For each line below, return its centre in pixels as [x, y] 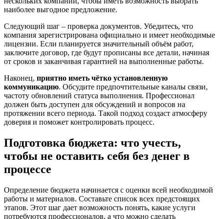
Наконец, [20, 78]
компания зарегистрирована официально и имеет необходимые [109, 35]
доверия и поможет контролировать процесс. [79, 122]
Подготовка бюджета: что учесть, [92, 143]
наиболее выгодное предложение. [61, 10]
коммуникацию [31, 87]
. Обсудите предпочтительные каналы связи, [133, 87]
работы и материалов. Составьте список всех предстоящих [102, 198]
